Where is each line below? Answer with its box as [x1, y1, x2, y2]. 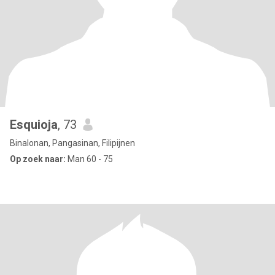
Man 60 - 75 [66, 154, 113, 164]
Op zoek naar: [10, 154, 66, 164]
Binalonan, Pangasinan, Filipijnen [10, 138, 135, 148]
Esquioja [10, 117, 58, 132]
